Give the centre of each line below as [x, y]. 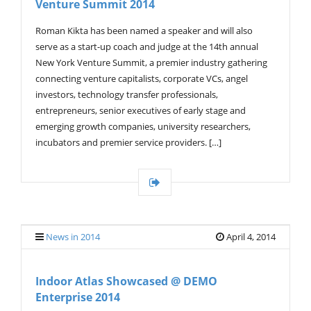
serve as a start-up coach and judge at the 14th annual [147, 47]
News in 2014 [73, 237]
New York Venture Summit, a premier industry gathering [151, 63]
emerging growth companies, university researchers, [143, 127]
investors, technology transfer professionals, [127, 95]
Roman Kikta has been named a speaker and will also [144, 31]
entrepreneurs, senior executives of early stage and [141, 111]
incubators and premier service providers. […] [128, 143]
